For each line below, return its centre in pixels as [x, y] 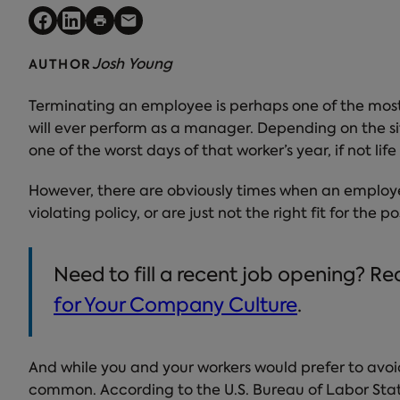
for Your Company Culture [175, 307]
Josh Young [132, 65]
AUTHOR [60, 66]
